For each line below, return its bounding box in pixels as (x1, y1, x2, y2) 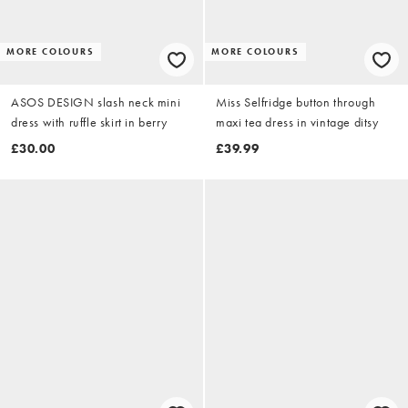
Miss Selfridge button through (216, 94, 376, 111)
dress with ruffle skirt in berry (11, 114, 168, 131)
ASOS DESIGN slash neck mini (11, 94, 181, 111)
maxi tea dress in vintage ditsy (216, 114, 379, 131)
